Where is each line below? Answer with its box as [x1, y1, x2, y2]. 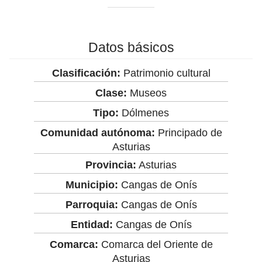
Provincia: [85, 158, 136, 171]
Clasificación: [51, 67, 120, 79]
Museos [127, 87, 167, 99]
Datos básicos [88, 39, 174, 55]
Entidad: [70, 218, 113, 230]
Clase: [95, 87, 127, 99]
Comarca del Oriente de [98, 238, 213, 250]
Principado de [154, 126, 222, 139]
